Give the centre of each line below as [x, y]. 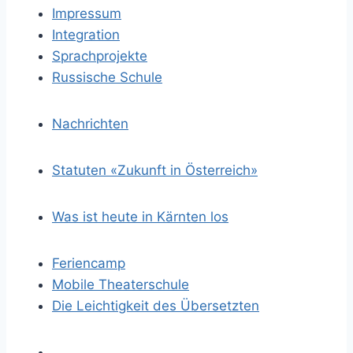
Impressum [87, 13]
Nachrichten [90, 124]
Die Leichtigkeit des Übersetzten [156, 306]
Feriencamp [89, 263]
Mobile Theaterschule [121, 284]
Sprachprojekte [100, 56]
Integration [86, 35]
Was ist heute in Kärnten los [140, 217]
